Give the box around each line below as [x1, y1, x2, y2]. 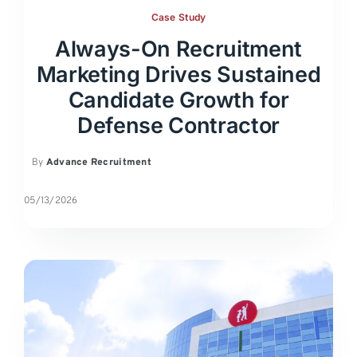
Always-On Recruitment [54, 36, 303, 63]
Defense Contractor [76, 112, 280, 139]
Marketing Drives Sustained [36, 61, 321, 88]
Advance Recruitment [45, 156, 151, 170]
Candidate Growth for [68, 87, 289, 114]
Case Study [151, 11, 206, 24]
